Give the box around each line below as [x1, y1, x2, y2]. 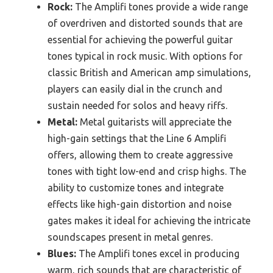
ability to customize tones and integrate [48, 182, 224, 193]
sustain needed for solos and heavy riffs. [48, 99, 227, 111]
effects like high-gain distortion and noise [48, 198, 232, 210]
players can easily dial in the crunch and [48, 83, 222, 94]
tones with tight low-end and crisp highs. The [48, 165, 246, 177]
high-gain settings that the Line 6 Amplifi [48, 132, 226, 144]
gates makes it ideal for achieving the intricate [48, 214, 250, 226]
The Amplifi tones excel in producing [76, 247, 239, 259]
